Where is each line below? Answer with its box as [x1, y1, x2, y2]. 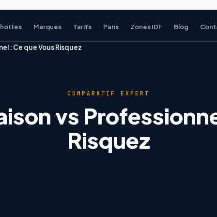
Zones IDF [130, 22, 162, 31]
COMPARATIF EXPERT [67, 90, 150, 97]
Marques [33, 22, 62, 31]
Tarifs [73, 22, 92, 31]
